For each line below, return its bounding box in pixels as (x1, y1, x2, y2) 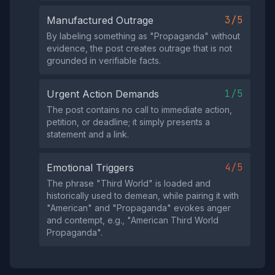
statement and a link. (47, 129, 129, 139)
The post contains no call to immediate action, (47, 104, 232, 115)
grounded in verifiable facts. (47, 55, 161, 66)
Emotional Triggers (47, 161, 134, 174)
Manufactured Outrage (47, 14, 153, 26)
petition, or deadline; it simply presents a (47, 117, 210, 127)
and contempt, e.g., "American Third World (47, 215, 219, 225)
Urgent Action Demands (47, 88, 159, 100)
